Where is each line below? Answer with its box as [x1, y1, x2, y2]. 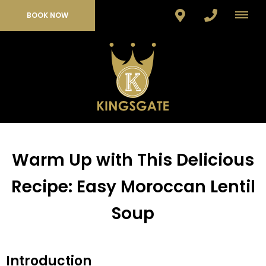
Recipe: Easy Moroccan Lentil [11, 175, 255, 199]
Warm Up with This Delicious [12, 148, 254, 172]
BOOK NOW [27, 10, 68, 20]
